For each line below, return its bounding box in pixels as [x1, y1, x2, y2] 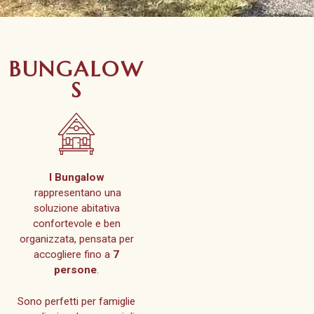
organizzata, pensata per [19, 233, 134, 246]
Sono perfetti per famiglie [18, 295, 136, 308]
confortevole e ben [32, 217, 121, 231]
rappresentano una [32, 186, 122, 200]
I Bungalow [48, 171, 104, 184]
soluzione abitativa [33, 202, 120, 215]
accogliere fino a [34, 248, 111, 261]
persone [54, 264, 97, 277]
